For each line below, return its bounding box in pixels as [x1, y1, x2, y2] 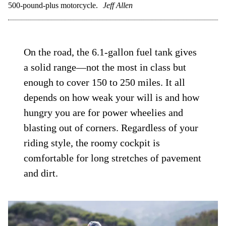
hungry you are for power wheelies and [24, 107, 184, 119]
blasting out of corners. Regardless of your [24, 122, 199, 134]
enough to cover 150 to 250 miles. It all [24, 77, 186, 88]
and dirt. [24, 167, 59, 179]
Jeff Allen [103, 1, 133, 10]
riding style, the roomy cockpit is [24, 137, 160, 149]
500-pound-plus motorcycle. [8, 1, 98, 10]
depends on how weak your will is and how [24, 92, 200, 103]
